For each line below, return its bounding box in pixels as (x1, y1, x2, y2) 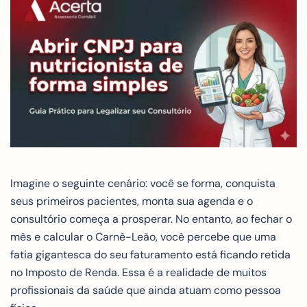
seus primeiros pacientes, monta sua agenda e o (10, 194, 253, 209)
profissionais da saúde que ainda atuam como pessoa (10, 283, 281, 298)
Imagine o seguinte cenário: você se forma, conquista (10, 176, 275, 191)
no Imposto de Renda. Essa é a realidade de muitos (10, 265, 267, 280)
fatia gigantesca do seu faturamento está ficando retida (10, 247, 291, 262)
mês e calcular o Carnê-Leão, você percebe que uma (10, 230, 276, 245)
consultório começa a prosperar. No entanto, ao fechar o (10, 212, 292, 227)
